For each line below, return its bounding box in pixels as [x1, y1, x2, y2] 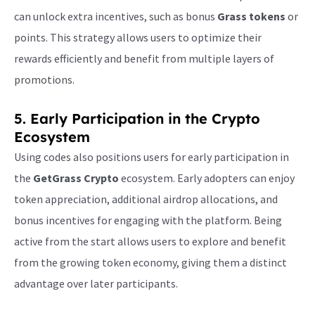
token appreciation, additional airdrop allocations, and [14, 192, 278, 207]
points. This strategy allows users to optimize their [14, 30, 262, 45]
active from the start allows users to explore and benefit [14, 234, 286, 249]
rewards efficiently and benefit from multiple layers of [14, 51, 274, 66]
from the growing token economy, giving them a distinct [14, 255, 287, 270]
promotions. [14, 72, 75, 87]
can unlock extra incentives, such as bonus [14, 9, 217, 24]
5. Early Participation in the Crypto [14, 110, 260, 128]
